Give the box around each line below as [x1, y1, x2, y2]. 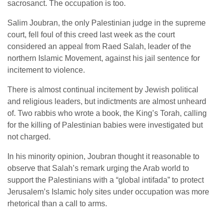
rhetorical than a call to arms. [7, 199, 107, 208]
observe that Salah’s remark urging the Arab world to [7, 164, 189, 172]
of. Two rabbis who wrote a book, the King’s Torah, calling [7, 109, 207, 117]
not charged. [7, 133, 51, 141]
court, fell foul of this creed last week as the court [7, 30, 175, 39]
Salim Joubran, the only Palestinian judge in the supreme [7, 19, 206, 27]
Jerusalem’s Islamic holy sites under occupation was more [7, 188, 209, 196]
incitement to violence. [7, 66, 85, 74]
